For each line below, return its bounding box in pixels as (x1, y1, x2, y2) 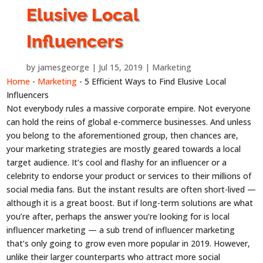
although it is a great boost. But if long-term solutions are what (6, 197, 254, 209)
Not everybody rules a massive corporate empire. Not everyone (6, 103, 251, 114)
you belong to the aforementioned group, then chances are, (6, 130, 239, 141)
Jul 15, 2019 (98, 62, 143, 73)
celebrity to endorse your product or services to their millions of (6, 170, 252, 182)
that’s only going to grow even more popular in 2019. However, (6, 238, 251, 249)
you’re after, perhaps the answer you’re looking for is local (6, 211, 230, 222)
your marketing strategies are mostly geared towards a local (6, 143, 241, 155)
